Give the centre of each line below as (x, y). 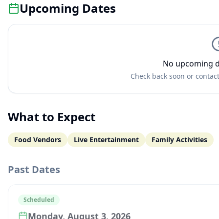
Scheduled (39, 200)
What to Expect (52, 117)
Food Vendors (38, 140)
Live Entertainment (106, 140)
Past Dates (34, 169)
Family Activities (179, 140)
